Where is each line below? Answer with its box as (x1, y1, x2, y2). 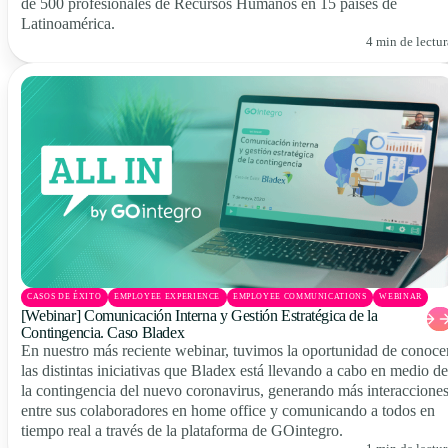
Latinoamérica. (20, 15, 115, 33)
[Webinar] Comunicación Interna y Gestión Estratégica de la (20, 306, 378, 324)
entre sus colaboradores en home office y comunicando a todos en (20, 401, 435, 419)
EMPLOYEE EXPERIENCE (113, 292, 221, 302)
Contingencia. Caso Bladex (20, 323, 185, 341)
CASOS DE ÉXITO (27, 292, 102, 302)
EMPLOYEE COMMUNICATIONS (232, 292, 367, 302)
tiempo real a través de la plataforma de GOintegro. (20, 421, 343, 439)
